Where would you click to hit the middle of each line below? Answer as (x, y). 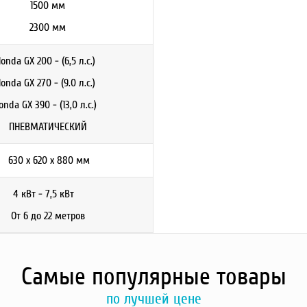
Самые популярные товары (153, 277)
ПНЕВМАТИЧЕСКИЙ (48, 127)
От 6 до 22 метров (48, 216)
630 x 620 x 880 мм (48, 160)
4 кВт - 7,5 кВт (48, 194)
